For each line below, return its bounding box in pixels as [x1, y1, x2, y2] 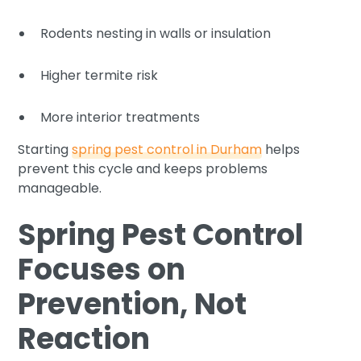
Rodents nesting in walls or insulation [40, 23, 272, 43]
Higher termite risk [40, 65, 159, 85]
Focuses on [18, 248, 186, 290]
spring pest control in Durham [72, 139, 263, 159]
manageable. [18, 178, 102, 197]
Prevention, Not [18, 283, 247, 325]
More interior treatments [40, 107, 201, 127]
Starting [18, 139, 73, 159]
